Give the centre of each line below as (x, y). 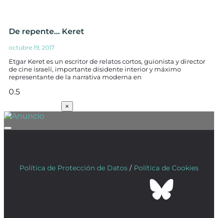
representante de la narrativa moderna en (75, 77)
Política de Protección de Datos (73, 168)
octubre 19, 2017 (32, 47)
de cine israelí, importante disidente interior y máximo (95, 69)
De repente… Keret (46, 31)
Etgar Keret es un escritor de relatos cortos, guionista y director (107, 61)
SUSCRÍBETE (32, 106)
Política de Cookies (166, 168)
